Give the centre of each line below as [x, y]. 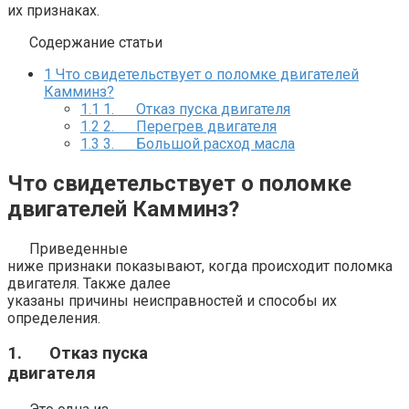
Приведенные [79, 248]
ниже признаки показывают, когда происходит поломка [200, 266]
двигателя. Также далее [89, 283]
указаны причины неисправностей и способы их [172, 300]
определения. [54, 318]
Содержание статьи [96, 42]
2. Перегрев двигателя [188, 126]
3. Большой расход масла [197, 143]
